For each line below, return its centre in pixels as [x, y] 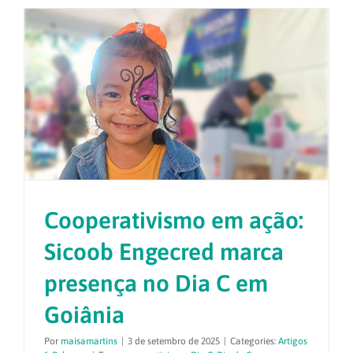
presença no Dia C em [156, 283]
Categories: [254, 342]
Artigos [293, 342]
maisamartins [89, 342]
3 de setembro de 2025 [174, 342]
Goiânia [84, 315]
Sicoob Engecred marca [164, 252]
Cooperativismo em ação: [174, 220]
